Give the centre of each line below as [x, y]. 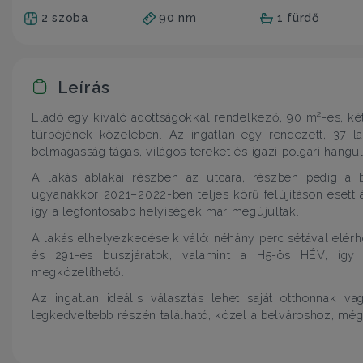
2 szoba [64, 17]
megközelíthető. [78, 271]
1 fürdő [298, 17]
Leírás [81, 87]
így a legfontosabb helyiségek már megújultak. [166, 211]
